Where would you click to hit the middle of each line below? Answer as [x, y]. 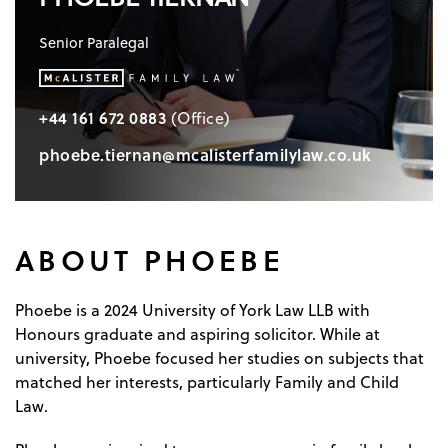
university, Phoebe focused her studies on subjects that [219, 358]
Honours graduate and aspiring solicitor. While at [197, 334]
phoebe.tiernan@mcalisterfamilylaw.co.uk [205, 155]
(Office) [200, 118]
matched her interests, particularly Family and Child [207, 382]
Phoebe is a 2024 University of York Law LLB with [192, 310]
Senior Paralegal [94, 43]
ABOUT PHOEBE [149, 260]
